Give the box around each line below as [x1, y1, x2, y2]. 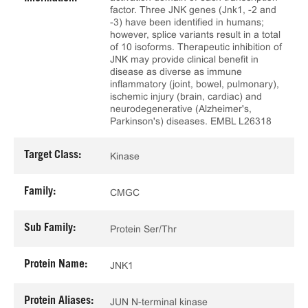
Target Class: [24, 150, 81, 161]
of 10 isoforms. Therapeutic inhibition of [110, 41, 282, 52]
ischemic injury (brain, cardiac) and [110, 91, 262, 102]
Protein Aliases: [24, 296, 93, 307]
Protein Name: [24, 259, 87, 270]
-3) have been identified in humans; [110, 16, 264, 27]
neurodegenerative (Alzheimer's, [110, 103, 252, 114]
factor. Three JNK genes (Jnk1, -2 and [110, 4, 276, 15]
